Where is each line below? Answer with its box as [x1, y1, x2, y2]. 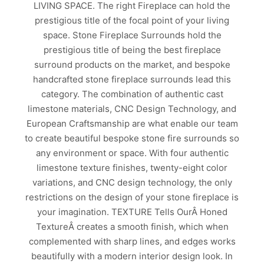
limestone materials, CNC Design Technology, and [28, 103, 236, 115]
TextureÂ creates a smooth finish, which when [35, 221, 229, 233]
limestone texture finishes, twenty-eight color [37, 162, 227, 174]
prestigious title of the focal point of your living [35, 15, 229, 27]
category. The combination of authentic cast [41, 88, 223, 100]
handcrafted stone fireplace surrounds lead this [33, 74, 231, 85]
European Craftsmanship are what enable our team [26, 118, 238, 130]
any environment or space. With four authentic [35, 147, 229, 159]
